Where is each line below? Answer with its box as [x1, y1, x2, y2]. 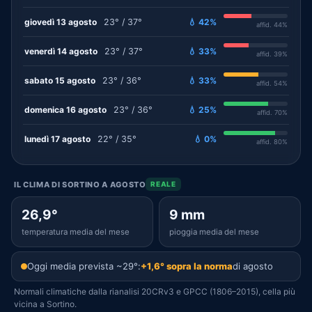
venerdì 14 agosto [24, 45, 97, 56]
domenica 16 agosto [24, 104, 107, 115]
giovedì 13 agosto [24, 16, 97, 27]
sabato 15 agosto [24, 75, 95, 86]
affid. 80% [256, 138, 288, 146]
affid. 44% [256, 21, 288, 29]
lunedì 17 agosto [24, 133, 91, 144]
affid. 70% [257, 109, 288, 116]
